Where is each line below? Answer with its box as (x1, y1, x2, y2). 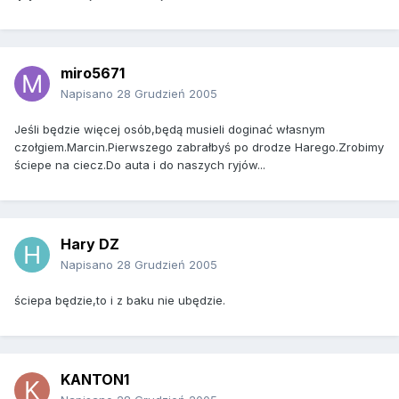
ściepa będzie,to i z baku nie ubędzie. (14, 293, 225, 308)
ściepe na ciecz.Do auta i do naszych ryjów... (14, 158, 265, 173)
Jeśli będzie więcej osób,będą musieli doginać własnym (14, 122, 325, 137)
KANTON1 (61, 370, 129, 389)
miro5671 (61, 64, 125, 83)
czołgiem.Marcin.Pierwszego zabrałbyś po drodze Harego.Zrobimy (14, 140, 384, 155)
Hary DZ (61, 235, 119, 254)
